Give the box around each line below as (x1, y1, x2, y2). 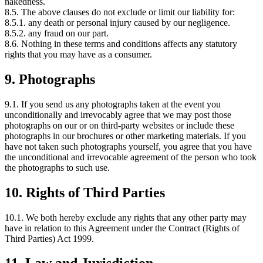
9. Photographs (5, 71, 95, 87)
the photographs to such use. (5, 162, 110, 173)
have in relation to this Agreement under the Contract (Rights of (5, 222, 240, 233)
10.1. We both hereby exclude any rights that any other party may (5, 212, 247, 222)
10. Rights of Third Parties (5, 184, 165, 200)
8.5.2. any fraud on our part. (5, 28, 109, 38)
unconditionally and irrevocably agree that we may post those (5, 109, 231, 120)
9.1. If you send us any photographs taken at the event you (5, 99, 221, 109)
